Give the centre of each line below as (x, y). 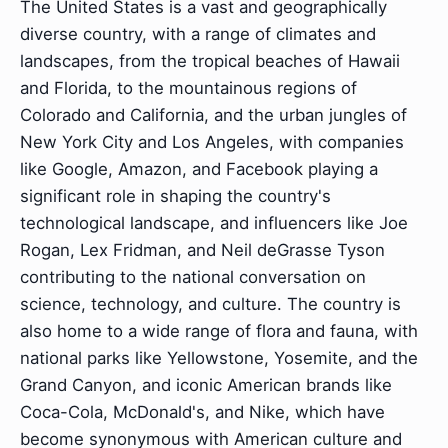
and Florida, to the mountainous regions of (188, 87)
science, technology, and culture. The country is (210, 303)
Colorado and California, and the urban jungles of (213, 114)
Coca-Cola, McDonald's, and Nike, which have (202, 411)
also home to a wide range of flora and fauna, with (219, 330)
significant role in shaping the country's (175, 195)
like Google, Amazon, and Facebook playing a (199, 168)
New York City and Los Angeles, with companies (212, 141)
